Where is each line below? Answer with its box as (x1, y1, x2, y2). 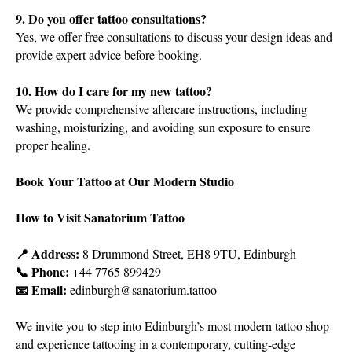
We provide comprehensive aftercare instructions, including (16, 101, 307, 117)
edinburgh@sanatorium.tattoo (70, 281, 217, 298)
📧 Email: (16, 280, 67, 299)
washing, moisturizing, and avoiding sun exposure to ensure (16, 119, 310, 135)
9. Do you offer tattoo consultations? (16, 9, 207, 27)
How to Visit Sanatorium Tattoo (16, 208, 185, 226)
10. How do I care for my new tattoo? (16, 82, 212, 100)
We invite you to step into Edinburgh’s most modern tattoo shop (16, 317, 329, 334)
